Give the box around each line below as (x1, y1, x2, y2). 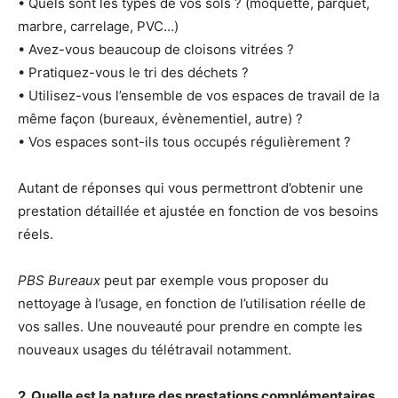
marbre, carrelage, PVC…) (18, 18, 179, 35)
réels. (18, 226, 53, 243)
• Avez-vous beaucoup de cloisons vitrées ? (18, 41, 294, 58)
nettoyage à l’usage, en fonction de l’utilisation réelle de (18, 295, 366, 312)
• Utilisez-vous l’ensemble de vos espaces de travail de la (18, 87, 379, 104)
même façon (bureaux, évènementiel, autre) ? (18, 110, 303, 127)
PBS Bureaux (18, 272, 100, 289)
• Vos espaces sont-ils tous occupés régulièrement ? (18, 133, 351, 150)
